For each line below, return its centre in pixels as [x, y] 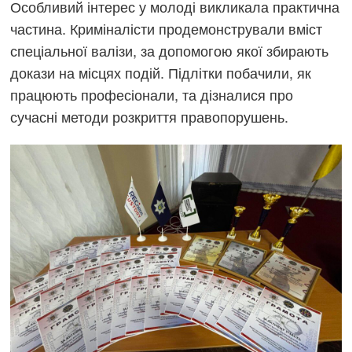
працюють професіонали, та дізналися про [152, 95]
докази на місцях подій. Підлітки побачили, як [161, 73]
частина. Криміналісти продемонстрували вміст [167, 29]
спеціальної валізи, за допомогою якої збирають [170, 51]
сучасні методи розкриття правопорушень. [150, 117]
